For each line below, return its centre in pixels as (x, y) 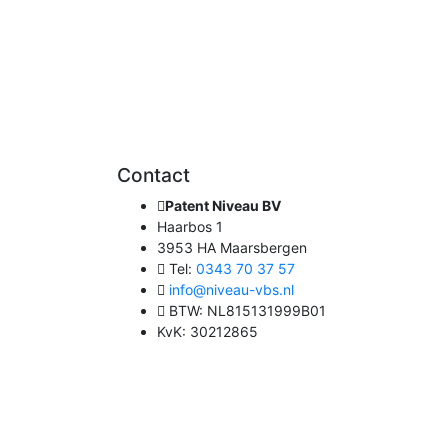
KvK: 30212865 (207, 331)
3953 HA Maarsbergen (232, 247)
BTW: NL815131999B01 (245, 310)
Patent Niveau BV (223, 205)
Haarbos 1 (190, 226)
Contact (153, 174)
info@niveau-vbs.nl (231, 289)
